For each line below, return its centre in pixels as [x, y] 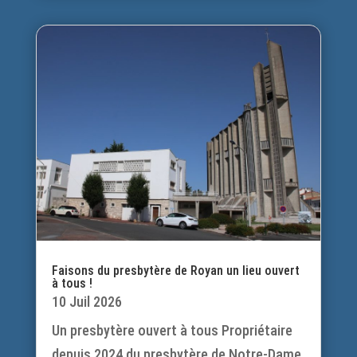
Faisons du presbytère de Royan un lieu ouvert [175, 270]
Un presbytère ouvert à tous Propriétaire [172, 330]
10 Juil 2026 [86, 301]
